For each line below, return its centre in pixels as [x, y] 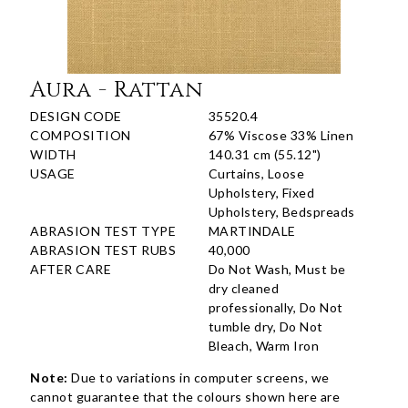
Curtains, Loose [256, 174]
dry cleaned [244, 289]
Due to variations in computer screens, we [199, 378]
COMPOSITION [81, 136]
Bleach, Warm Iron [264, 346]
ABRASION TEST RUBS [103, 250]
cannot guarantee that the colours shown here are [185, 397]
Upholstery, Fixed [261, 193]
